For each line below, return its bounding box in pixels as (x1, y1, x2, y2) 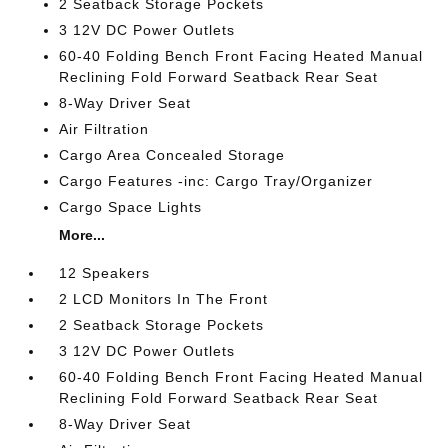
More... (59, 227, 106, 243)
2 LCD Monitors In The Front (59, 291, 269, 307)
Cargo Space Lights (59, 199, 203, 215)
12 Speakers (59, 265, 151, 281)
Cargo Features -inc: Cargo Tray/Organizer (59, 173, 374, 189)
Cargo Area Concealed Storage (59, 147, 286, 163)
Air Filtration (59, 121, 150, 137)
